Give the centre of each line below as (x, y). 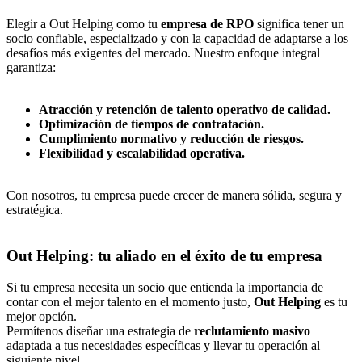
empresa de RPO (207, 24)
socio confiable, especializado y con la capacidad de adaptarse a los (177, 39)
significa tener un (299, 24)
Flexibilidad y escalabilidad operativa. (142, 154)
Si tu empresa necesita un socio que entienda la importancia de (165, 287)
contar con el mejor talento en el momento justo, (130, 301)
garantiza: (31, 68)
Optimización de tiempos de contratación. (152, 124)
